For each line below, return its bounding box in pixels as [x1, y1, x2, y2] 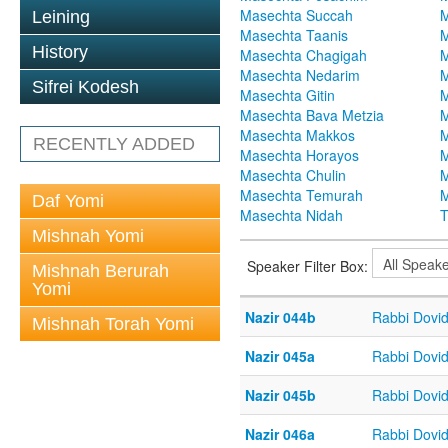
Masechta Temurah [240, 185, 363, 206]
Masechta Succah [240, 5, 353, 26]
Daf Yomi [32, 191, 104, 211]
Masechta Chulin [240, 165, 346, 186]
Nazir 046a [245, 424, 315, 445]
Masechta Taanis [240, 25, 348, 46]
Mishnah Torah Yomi [32, 314, 194, 334]
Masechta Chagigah [240, 45, 367, 66]
